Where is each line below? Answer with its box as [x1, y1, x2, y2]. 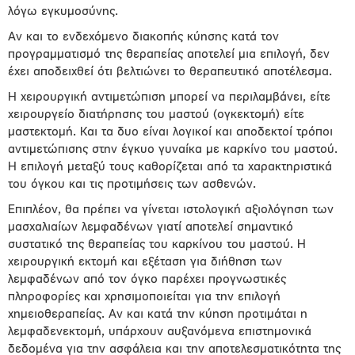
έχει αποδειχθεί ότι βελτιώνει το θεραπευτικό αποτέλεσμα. [8, 66, 332, 78]
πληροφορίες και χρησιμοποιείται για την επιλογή [8, 291, 281, 303]
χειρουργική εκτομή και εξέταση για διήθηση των [8, 256, 282, 269]
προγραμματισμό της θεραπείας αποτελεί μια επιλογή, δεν [8, 48, 330, 61]
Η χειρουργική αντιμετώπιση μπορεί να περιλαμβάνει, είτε [8, 91, 330, 104]
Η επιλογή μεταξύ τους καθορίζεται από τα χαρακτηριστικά [8, 161, 332, 174]
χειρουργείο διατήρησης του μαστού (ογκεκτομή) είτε [8, 109, 304, 121]
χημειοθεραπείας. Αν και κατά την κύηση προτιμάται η [8, 308, 307, 321]
